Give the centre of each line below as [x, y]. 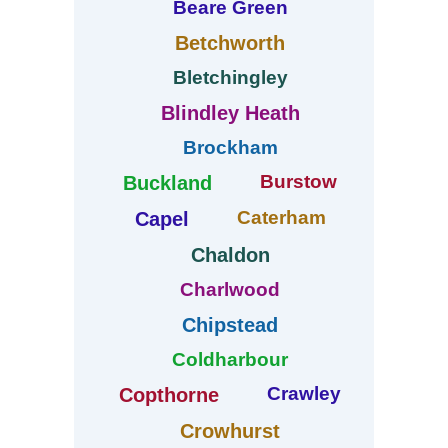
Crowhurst [230, 431]
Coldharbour [230, 360]
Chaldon [230, 255]
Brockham [230, 148]
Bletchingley [230, 78]
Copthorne [169, 395]
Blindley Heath [230, 113]
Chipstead [230, 325]
